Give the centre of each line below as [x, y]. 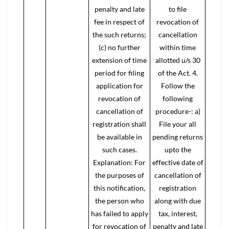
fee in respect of [119, 22]
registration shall [119, 124]
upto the [178, 150]
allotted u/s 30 [178, 60]
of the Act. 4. [178, 73]
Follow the [178, 86]
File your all [178, 124]
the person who [119, 201]
